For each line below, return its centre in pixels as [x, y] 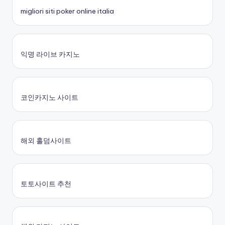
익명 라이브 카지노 [50, 54]
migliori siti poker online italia [67, 11]
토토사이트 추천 [46, 184]
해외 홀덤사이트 [46, 140]
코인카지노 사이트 [49, 97]
